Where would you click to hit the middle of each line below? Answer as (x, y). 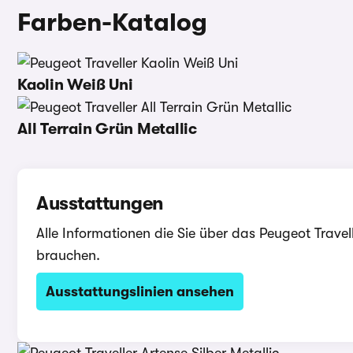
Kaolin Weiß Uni (75, 85)
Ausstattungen (100, 203)
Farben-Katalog (112, 22)
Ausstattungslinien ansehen (140, 292)
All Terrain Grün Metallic (107, 129)
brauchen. (68, 255)
